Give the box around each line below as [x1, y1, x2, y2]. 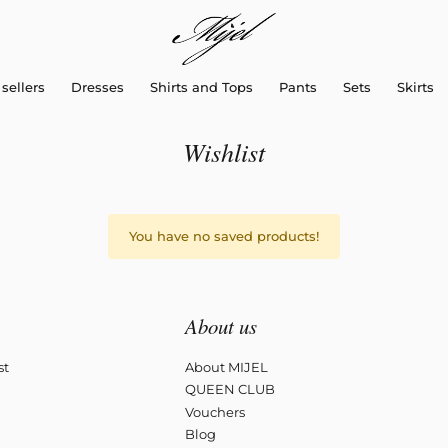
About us [184, 312, 257, 340]
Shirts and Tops [149, 79, 253, 95]
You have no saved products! [129, 228, 319, 244]
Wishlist [183, 134, 265, 169]
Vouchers [184, 403, 245, 420]
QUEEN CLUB [184, 381, 275, 398]
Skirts [396, 79, 434, 95]
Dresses [70, 79, 124, 95]
